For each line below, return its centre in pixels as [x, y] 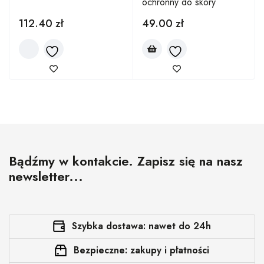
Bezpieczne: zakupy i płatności [141, 250]
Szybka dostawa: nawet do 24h [141, 226]
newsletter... [46, 176]
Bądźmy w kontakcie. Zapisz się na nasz [126, 161]
